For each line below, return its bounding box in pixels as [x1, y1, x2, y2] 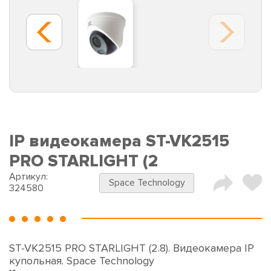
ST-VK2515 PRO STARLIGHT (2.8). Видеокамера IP [9, 241, 254, 255]
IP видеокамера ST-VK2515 [9, 131, 229, 152]
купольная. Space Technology [9, 254, 154, 268]
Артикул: [9, 171, 48, 183]
